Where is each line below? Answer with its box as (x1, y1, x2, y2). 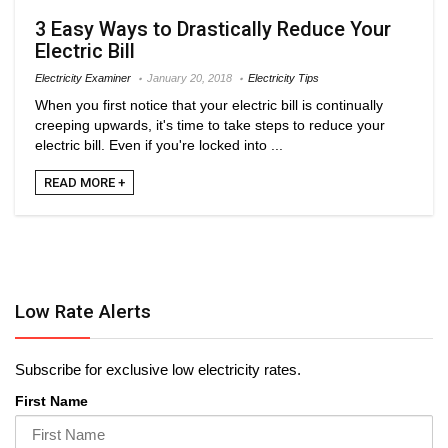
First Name (15, 393, 88, 409)
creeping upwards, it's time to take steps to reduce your (35, 116, 385, 133)
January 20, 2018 (147, 71, 232, 84)
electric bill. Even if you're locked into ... (35, 136, 283, 153)
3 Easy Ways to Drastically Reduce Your (35, 16, 391, 41)
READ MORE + (44, 174, 125, 190)
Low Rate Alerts (15, 300, 151, 323)
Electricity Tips (248, 71, 319, 84)
